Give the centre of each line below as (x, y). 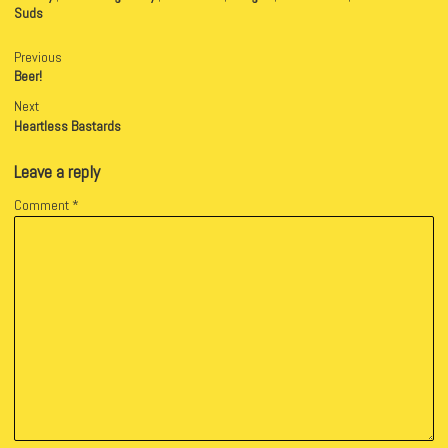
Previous (38, 56)
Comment (43, 204)
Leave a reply (57, 171)
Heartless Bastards (67, 125)
